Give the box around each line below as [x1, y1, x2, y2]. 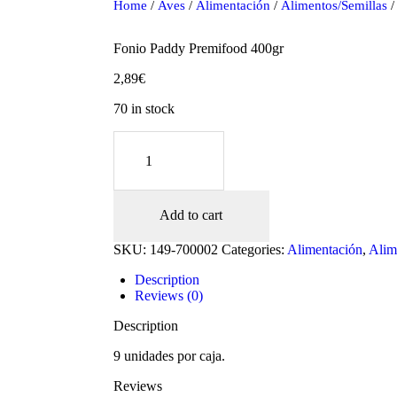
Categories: [221, 241, 287, 257]
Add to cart [160, 207, 223, 223]
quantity [113, 195, 159, 211]
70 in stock [113, 101, 175, 117]
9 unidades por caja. [113, 347, 225, 363]
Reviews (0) [134, 287, 203, 303]
